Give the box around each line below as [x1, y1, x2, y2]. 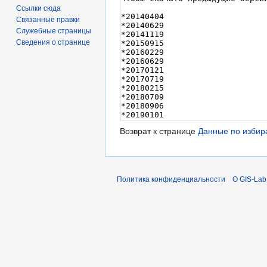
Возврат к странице [120, 126, 198, 136]
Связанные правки [16, 15, 80, 24]
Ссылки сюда [16, 4, 61, 13]
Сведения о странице [16, 38, 91, 47]
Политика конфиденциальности [117, 175, 225, 184]
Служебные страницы [16, 27, 92, 36]
